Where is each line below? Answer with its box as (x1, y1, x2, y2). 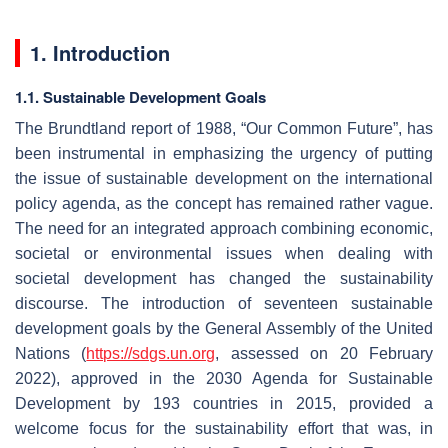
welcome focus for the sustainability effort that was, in (15, 419, 433, 437)
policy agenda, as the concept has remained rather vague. (15, 194, 433, 212)
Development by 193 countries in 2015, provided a (15, 394, 433, 412)
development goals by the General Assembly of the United (15, 319, 433, 337)
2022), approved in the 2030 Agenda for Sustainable (15, 369, 433, 387)
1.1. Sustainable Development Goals (15, 85, 266, 108)
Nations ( (15, 344, 87, 362)
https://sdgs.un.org (86, 344, 216, 362)
